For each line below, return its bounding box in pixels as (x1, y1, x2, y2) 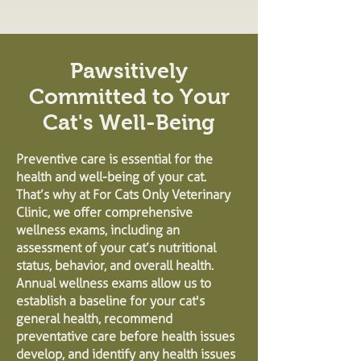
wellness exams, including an (16, 222, 180, 238)
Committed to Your (28, 85, 230, 109)
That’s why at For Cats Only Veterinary (16, 187, 230, 202)
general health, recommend (16, 311, 172, 326)
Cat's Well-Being (43, 110, 215, 135)
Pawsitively (70, 59, 188, 83)
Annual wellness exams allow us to (16, 276, 211, 291)
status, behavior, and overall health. (16, 258, 214, 273)
